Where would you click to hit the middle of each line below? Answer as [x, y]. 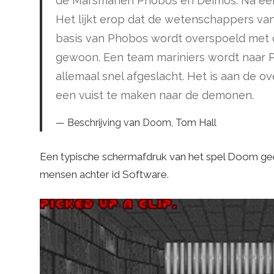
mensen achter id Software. [104, 174]
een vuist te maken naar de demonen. [155, 95]
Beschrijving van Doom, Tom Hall [142, 122]
